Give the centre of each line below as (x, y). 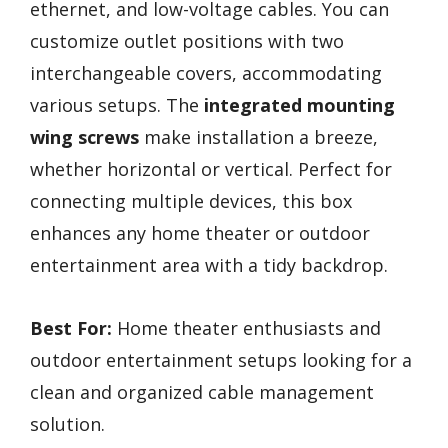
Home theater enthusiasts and (246, 328)
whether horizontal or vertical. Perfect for (211, 169)
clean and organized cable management (202, 392)
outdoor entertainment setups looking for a (221, 360)
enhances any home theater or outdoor (200, 233)
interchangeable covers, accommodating (206, 73)
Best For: (71, 328)
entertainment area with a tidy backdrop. (209, 265)
